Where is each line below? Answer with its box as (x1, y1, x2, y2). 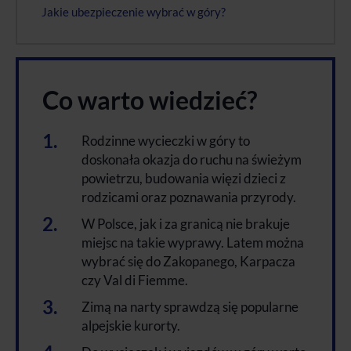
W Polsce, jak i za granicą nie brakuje (81, 215, 290, 232)
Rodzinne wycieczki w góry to (81, 132, 250, 149)
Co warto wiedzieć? (42, 84, 257, 115)
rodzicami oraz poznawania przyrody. (81, 188, 296, 205)
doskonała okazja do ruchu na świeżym (81, 150, 302, 168)
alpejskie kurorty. (81, 317, 180, 334)
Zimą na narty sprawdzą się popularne (81, 298, 299, 315)
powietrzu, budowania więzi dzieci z (81, 169, 286, 186)
